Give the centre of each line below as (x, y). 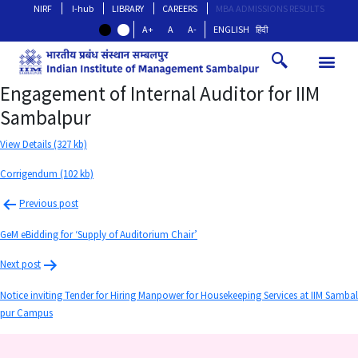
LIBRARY (128, 8)
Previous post (49, 204)
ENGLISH (231, 29)
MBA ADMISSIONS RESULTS (270, 8)
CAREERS (180, 8)
